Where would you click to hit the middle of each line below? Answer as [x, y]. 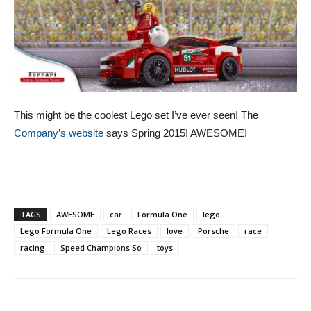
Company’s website [60, 133]
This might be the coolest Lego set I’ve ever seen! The [136, 115]
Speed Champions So [101, 248]
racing [33, 248]
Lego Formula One [56, 231]
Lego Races [129, 231]
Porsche [213, 231]
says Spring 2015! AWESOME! [177, 133]
